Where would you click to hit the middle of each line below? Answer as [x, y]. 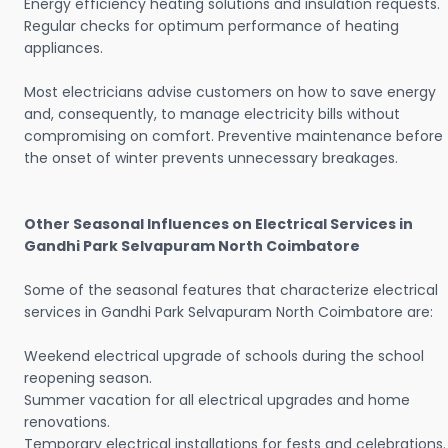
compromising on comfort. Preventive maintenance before [233, 136]
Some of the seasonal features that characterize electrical [231, 290]
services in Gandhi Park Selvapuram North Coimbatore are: [228, 312]
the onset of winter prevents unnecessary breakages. [213, 158]
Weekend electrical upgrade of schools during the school [224, 356]
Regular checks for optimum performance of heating [211, 26]
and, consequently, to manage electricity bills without [212, 114]
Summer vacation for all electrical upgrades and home [217, 400]
